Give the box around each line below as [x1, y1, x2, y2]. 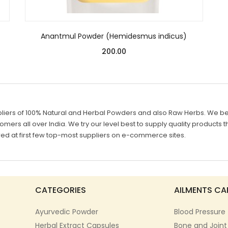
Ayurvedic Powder [35, 206, 99, 217]
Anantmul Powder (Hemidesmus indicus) [41, 31, 187, 41]
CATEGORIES [35, 184, 87, 196]
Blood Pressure [174, 206, 225, 217]
